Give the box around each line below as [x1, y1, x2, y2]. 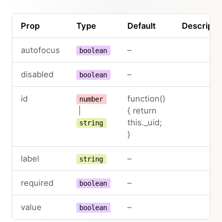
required [20, 178, 54, 188]
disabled [20, 69, 54, 79]
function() [127, 94, 166, 104]
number [79, 95, 104, 103]
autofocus [20, 45, 60, 55]
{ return [127, 106, 157, 115]
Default [127, 21, 156, 31]
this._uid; [127, 117, 162, 127]
